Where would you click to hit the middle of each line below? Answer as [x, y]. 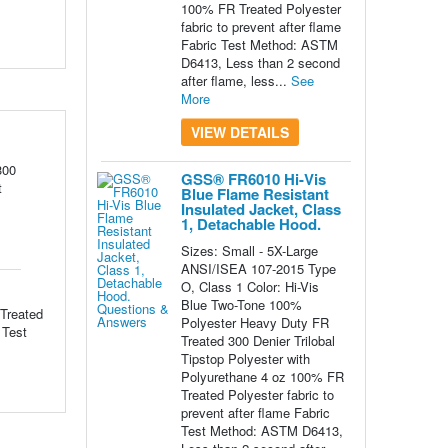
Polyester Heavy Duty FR [254, 323]
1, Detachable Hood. [250, 224]
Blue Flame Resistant [254, 194]
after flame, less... [235, 80]
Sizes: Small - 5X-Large [249, 251]
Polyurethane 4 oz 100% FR [262, 377]
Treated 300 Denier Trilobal [257, 341]
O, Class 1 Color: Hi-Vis [249, 287]
